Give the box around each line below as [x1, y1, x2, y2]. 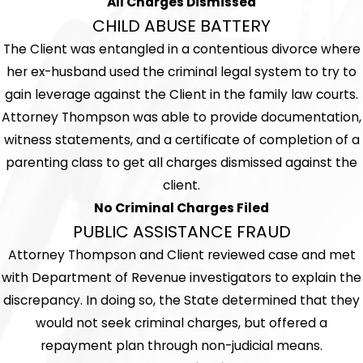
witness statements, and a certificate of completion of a [3, 131, 360, 149]
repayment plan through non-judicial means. [41, 337, 322, 355]
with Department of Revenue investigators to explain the [2, 269, 361, 287]
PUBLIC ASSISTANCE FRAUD [72, 220, 291, 244]
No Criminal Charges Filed [94, 199, 269, 217]
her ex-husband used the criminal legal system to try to [6, 63, 357, 81]
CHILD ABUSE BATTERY [92, 15, 271, 38]
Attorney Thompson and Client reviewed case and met [7, 246, 356, 264]
